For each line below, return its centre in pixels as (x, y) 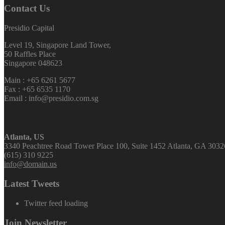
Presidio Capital (29, 28)
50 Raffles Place (30, 54)
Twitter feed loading (56, 203)
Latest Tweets (32, 184)
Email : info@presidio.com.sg (51, 98)
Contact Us (27, 9)
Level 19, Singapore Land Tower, (58, 45)
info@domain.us (30, 164)
